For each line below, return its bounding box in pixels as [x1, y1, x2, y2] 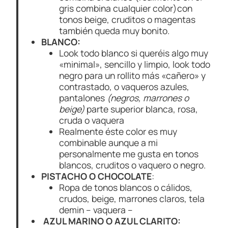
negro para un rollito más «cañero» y [59, 69, 206, 82]
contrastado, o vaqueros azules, [59, 80, 190, 93]
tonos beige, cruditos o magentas [59, 13, 196, 26]
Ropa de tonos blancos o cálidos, [59, 181, 193, 194]
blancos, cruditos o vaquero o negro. [59, 159, 206, 172]
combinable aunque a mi [59, 136, 158, 149]
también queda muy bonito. [59, 24, 170, 37]
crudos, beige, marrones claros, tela [59, 192, 205, 205]
